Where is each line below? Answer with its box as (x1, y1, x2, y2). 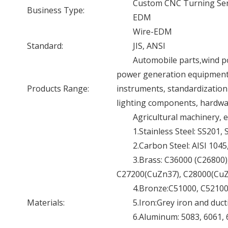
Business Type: (27, 5, 84, 16)
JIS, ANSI (133, 40, 165, 51)
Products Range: (27, 83, 89, 94)
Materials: (27, 197, 65, 208)
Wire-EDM (133, 26, 172, 37)
